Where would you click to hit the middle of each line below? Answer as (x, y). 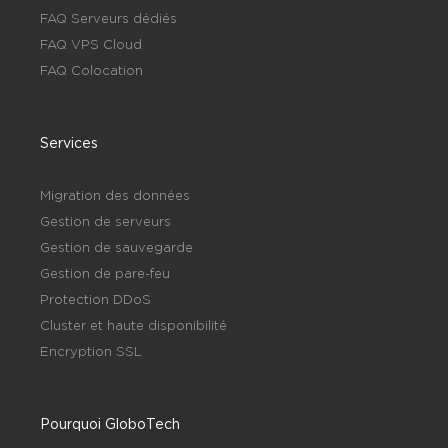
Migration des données (115, 194)
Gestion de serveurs (105, 220)
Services (69, 142)
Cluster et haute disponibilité (133, 324)
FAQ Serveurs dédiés (108, 17)
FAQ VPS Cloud (91, 43)
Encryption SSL (91, 350)
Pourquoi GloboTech (110, 423)
